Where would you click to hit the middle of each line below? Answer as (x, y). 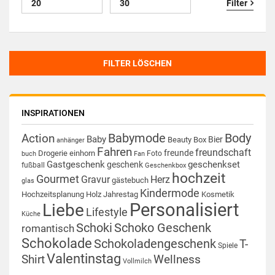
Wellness (177, 260)
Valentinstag (84, 259)
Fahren (114, 152)
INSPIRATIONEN (53, 113)
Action (38, 139)
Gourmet (58, 179)
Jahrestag (121, 194)
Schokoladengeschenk (155, 244)
